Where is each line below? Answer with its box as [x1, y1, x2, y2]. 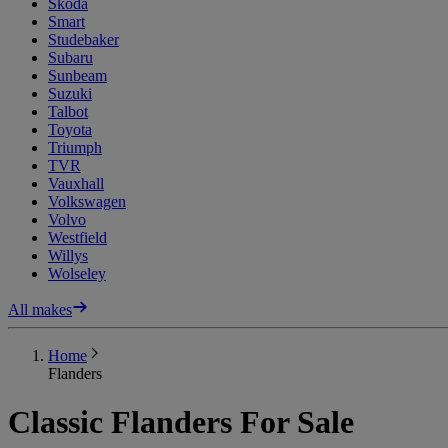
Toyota [48, 120, 92, 138]
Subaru [48, 48, 93, 66]
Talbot [48, 102, 88, 120]
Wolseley [48, 264, 106, 282]
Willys [48, 246, 88, 264]
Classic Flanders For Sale [8, 404, 354, 441]
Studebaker [48, 30, 119, 48]
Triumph [48, 138, 102, 156]
